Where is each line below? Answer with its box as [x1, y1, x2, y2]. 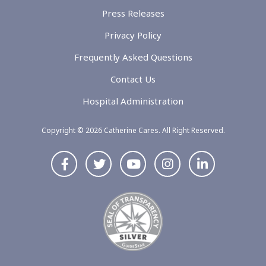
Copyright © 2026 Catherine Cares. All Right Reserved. [41, 125, 225, 136]
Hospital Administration [83, 95, 183, 107]
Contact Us [110, 73, 156, 85]
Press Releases [102, 7, 164, 20]
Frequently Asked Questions [74, 51, 192, 64]
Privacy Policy [104, 29, 161, 42]
